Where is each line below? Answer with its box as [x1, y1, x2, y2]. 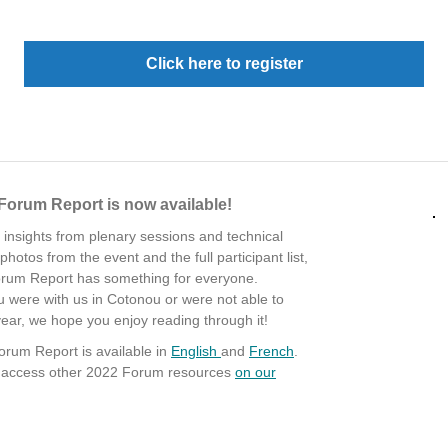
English [171, 343, 221, 359]
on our [235, 364, 276, 380]
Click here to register [145, 55, 303, 72]
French [249, 343, 294, 359]
